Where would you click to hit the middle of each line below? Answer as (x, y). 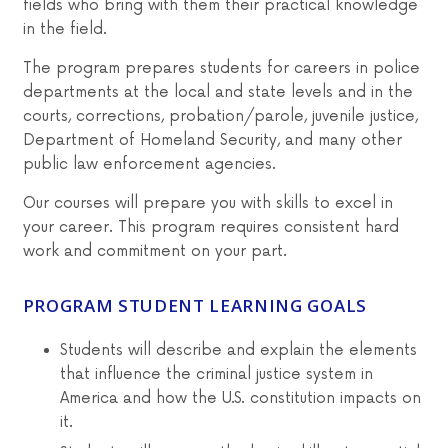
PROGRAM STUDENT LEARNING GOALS (194, 306)
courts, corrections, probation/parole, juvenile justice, (220, 116)
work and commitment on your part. (154, 251)
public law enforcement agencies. (149, 164)
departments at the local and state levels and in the (217, 92)
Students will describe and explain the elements (238, 350)
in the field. (64, 29)
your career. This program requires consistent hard (210, 227)
